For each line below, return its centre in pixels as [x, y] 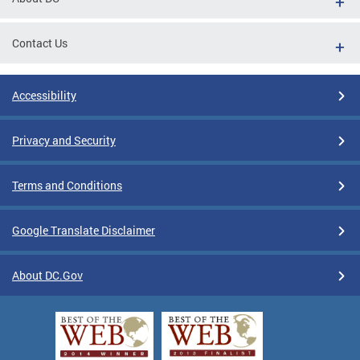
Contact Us [40, 43]
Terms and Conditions [67, 186]
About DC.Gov [47, 276]
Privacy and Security [64, 141]
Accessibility [44, 96]
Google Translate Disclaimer [84, 231]
